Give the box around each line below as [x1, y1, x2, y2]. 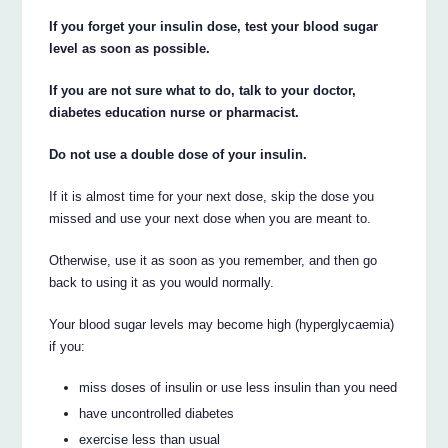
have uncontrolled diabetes [79, 405, 235, 421]
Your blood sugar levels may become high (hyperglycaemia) [49, 317, 395, 333]
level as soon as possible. [49, 41, 211, 57]
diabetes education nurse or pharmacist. [49, 105, 300, 121]
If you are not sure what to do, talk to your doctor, [49, 83, 357, 99]
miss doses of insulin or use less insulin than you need [79, 379, 398, 395]
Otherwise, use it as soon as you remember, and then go [49, 253, 378, 269]
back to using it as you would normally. [49, 275, 275, 291]
